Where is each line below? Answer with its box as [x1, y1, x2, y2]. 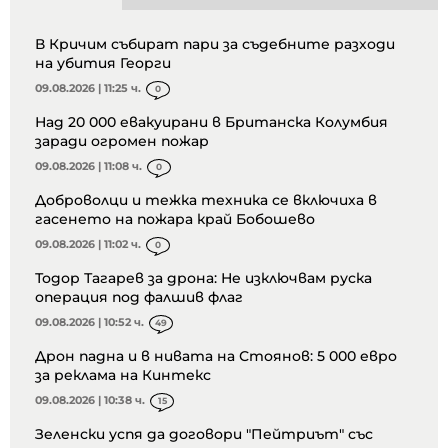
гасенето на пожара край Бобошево [35, 210, 315, 229]
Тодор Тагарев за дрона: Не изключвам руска [35, 269, 372, 288]
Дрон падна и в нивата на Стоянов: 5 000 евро [35, 347, 397, 366]
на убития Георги [35, 54, 171, 73]
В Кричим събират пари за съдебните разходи [35, 35, 395, 54]
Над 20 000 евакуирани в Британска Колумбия [35, 113, 388, 132]
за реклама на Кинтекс [35, 366, 211, 385]
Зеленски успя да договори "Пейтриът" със [35, 425, 373, 444]
